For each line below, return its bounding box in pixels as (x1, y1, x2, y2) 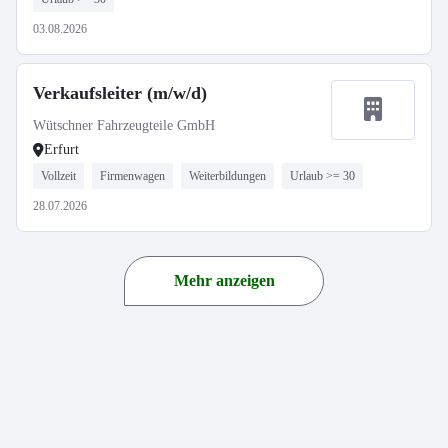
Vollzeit (41, 169, 76, 183)
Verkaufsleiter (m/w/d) (33, 83, 207, 103)
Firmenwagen (100, 169, 165, 183)
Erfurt (44, 142, 79, 157)
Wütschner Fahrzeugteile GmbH (33, 118, 215, 133)
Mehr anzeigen (173, 272, 275, 289)
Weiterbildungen (189, 169, 266, 183)
